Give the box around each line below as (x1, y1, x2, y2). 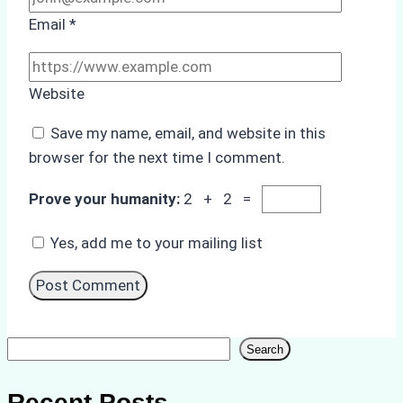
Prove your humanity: (29, 190, 184, 209)
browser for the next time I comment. (29, 148, 285, 167)
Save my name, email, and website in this (50, 124, 326, 143)
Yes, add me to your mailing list (47, 234, 263, 253)
